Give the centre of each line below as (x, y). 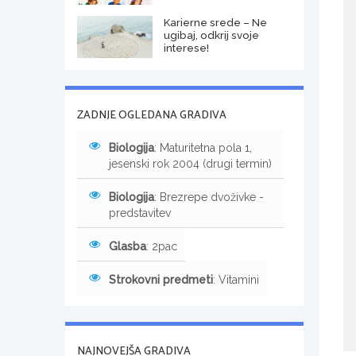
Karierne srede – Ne (215, 22)
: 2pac (162, 246)
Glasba (128, 246)
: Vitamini (236, 279)
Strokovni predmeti (161, 279)
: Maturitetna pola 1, (203, 147)
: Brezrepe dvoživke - (209, 197)
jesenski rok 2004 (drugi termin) (190, 163)
